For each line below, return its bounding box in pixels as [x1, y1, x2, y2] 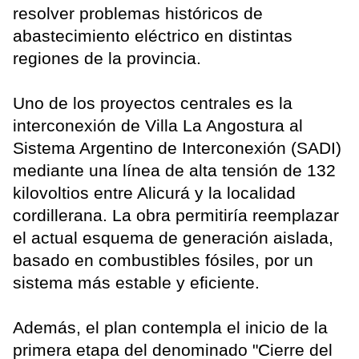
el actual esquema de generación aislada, [13, 228, 333, 248]
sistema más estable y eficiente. [13, 273, 260, 292]
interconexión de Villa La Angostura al [13, 116, 303, 135]
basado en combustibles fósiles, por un [13, 251, 313, 270]
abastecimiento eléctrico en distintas [13, 26, 292, 46]
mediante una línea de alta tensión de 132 [13, 161, 336, 180]
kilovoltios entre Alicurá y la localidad [13, 184, 296, 203]
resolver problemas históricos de [13, 4, 263, 23]
